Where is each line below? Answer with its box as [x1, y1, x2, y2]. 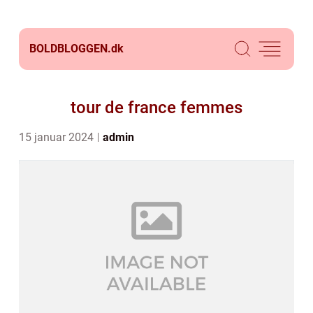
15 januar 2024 [19, 131, 96, 144]
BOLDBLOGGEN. [29, 42, 111, 55]
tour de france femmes [71, 98, 242, 117]
